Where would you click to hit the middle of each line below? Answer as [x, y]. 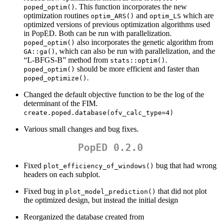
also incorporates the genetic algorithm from [144, 42]
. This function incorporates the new [131, 7]
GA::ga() [39, 52]
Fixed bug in [44, 191]
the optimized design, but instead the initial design [101, 200]
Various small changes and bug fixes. [81, 129]
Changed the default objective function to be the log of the [114, 95]
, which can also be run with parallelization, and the [135, 51]
